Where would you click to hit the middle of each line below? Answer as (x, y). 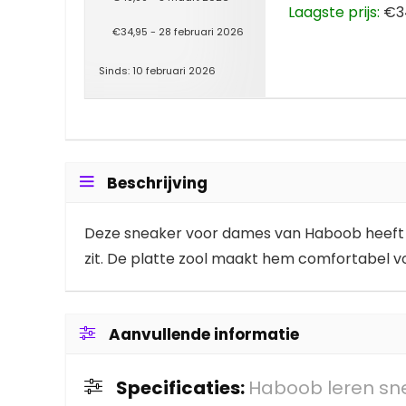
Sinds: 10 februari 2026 (157, 71)
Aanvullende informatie (204, 335)
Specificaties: (182, 388)
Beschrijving (157, 184)
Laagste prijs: (334, 13)
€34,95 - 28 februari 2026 (178, 32)
